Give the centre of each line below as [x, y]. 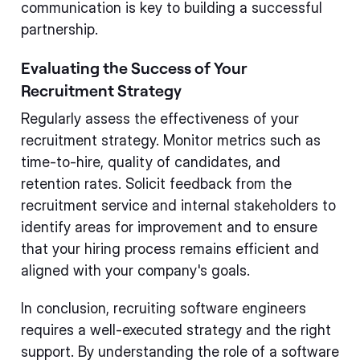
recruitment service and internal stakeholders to [178, 205]
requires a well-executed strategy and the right [176, 330]
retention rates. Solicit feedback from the [156, 184]
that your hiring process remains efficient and [170, 249]
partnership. [59, 29]
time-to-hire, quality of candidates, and [151, 162]
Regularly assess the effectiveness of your [160, 119]
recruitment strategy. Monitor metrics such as [171, 140]
